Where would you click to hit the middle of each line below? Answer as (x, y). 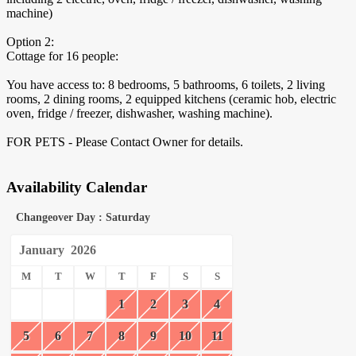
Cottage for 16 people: (62, 56)
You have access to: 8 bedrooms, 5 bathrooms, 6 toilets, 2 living (166, 85)
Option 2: (30, 42)
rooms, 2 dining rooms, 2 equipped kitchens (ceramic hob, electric (171, 99)
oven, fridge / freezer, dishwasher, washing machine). (139, 114)
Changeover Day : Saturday (83, 217)
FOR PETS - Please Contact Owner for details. (125, 142)
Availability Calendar (77, 187)
